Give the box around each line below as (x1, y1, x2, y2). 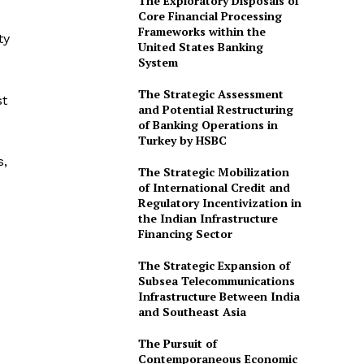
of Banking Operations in (137, 117, 278, 132)
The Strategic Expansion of (137, 258, 290, 273)
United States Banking (137, 39, 263, 54)
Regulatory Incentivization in (137, 195, 301, 210)
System (137, 54, 178, 70)
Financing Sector (137, 226, 232, 241)
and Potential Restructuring (137, 102, 293, 117)
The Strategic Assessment (137, 86, 284, 102)
